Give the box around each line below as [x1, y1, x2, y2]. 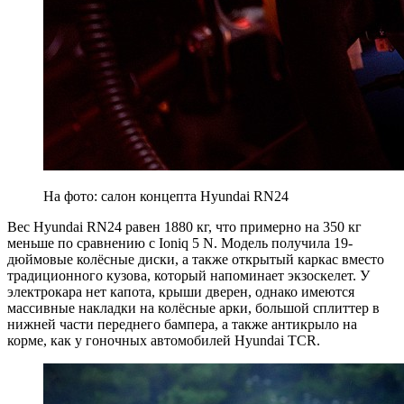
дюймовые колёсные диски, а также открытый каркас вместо [7, 251, 384, 267]
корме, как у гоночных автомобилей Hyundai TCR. [7, 332, 320, 348]
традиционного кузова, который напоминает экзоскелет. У [7, 267, 370, 283]
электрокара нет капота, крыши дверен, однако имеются [7, 283, 354, 299]
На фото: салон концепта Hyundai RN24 [43, 188, 289, 204]
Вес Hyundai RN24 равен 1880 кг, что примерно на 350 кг [7, 218, 362, 234]
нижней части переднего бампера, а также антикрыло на [7, 316, 357, 332]
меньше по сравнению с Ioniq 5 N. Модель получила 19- [7, 234, 353, 251]
